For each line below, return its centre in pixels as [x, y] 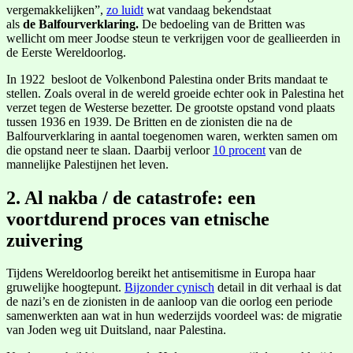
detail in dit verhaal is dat [278, 288]
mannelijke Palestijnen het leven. [87, 164]
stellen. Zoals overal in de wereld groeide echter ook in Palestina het [175, 93]
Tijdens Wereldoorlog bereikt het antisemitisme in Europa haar [161, 273]
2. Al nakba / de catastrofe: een [131, 197]
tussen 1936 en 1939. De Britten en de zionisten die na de [149, 121]
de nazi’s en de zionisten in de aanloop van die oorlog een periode [169, 302]
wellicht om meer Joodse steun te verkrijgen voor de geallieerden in [173, 38]
